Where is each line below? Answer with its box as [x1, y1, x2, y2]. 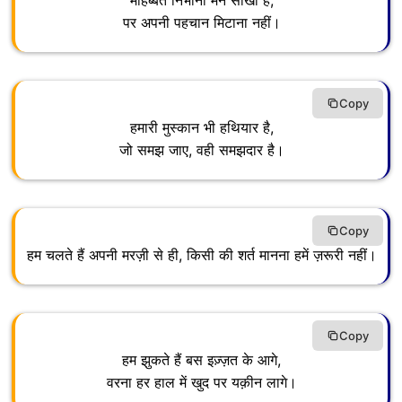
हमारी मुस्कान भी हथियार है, [129, 118, 274, 137]
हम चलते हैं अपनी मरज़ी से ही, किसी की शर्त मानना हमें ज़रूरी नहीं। [26, 246, 377, 265]
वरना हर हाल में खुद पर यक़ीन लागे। [106, 373, 297, 392]
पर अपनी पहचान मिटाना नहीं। [122, 13, 281, 32]
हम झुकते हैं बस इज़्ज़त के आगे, [122, 351, 281, 370]
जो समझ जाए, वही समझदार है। [118, 141, 284, 160]
